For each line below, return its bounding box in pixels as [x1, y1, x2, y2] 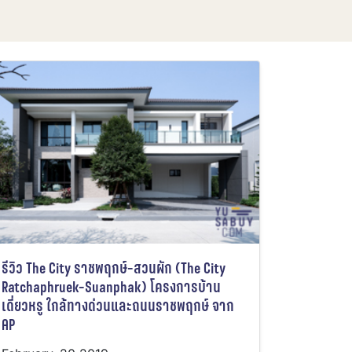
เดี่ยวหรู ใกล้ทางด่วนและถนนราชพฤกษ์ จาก [2, 295, 234, 318]
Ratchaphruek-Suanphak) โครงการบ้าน [2, 276, 221, 299]
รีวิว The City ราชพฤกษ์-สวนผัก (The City [2, 257, 225, 280]
